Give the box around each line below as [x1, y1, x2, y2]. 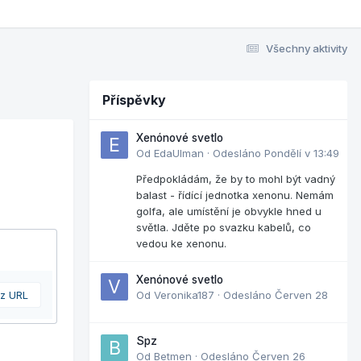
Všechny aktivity [266, 41, 347, 55]
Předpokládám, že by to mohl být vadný [136, 172, 335, 185]
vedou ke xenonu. [136, 236, 226, 250]
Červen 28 [275, 288, 328, 301]
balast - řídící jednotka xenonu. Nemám [136, 188, 334, 201]
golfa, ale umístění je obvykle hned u [136, 204, 322, 218]
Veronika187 [154, 288, 214, 301]
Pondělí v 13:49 [264, 146, 339, 160]
